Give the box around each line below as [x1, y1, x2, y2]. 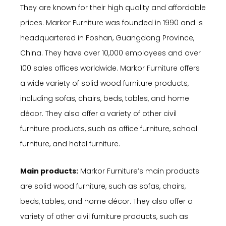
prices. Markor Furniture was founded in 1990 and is [20, 17, 203, 28]
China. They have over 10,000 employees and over [20, 47, 201, 58]
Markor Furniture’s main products [78, 166, 199, 177]
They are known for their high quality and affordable [20, 2, 206, 13]
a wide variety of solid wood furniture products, [20, 78, 189, 88]
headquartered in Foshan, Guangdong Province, [20, 32, 194, 43]
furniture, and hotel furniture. [20, 138, 120, 149]
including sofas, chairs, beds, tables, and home [20, 93, 189, 103]
